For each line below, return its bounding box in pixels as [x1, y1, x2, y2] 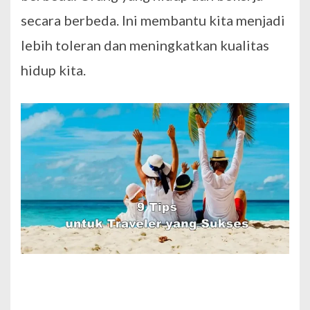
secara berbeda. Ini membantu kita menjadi [21, 11, 285, 28]
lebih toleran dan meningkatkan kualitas [21, 36, 269, 53]
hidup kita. [21, 61, 86, 78]
